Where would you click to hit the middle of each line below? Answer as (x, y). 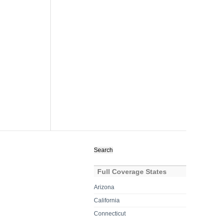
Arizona (104, 187)
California (107, 200)
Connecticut (110, 213)
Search (104, 143)
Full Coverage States (132, 171)
